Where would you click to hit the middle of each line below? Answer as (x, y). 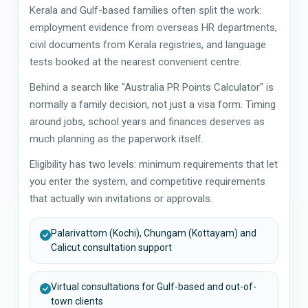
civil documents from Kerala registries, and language (148, 44)
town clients (77, 301)
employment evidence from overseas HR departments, (153, 27)
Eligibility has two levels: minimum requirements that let (154, 164)
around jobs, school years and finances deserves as (147, 121)
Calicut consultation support (111, 247)
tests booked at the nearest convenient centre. (135, 62)
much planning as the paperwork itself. (117, 139)
